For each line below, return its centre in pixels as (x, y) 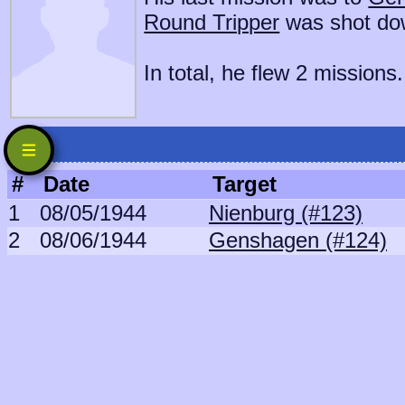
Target (245, 184)
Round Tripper (212, 22)
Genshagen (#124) (298, 240)
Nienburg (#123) (286, 213)
